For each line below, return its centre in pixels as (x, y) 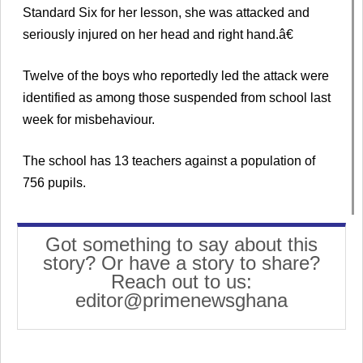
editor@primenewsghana (181, 301)
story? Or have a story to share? (181, 263)
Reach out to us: (181, 282)
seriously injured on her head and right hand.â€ (158, 35)
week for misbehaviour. (89, 120)
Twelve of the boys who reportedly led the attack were (176, 76)
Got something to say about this (181, 245)
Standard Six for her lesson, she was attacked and (166, 13)
